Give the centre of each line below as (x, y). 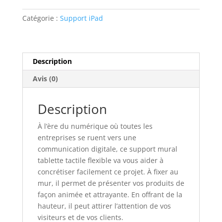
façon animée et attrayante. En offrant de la (110, 194)
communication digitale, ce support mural (107, 149)
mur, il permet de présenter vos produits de (111, 183)
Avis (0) (45, 78)
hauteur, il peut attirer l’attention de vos (104, 206)
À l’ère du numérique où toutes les (95, 126)
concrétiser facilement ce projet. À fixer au (108, 171)
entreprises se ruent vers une (87, 137)
